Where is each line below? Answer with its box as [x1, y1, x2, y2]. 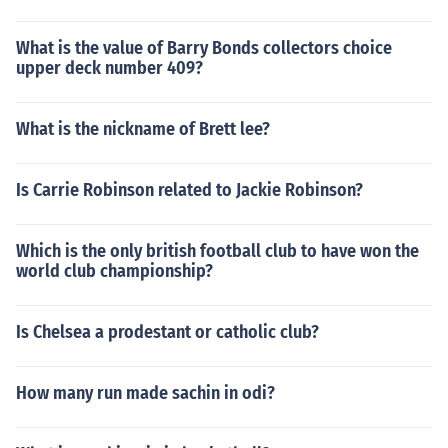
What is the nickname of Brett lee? [16, 118, 270, 140]
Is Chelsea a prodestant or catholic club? [16, 321, 319, 343]
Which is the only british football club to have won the [16, 240, 419, 262]
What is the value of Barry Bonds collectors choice [16, 37, 392, 59]
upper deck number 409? [16, 57, 203, 79]
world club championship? [16, 260, 213, 282]
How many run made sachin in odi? [16, 382, 275, 404]
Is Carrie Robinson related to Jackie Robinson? [16, 179, 363, 201]
